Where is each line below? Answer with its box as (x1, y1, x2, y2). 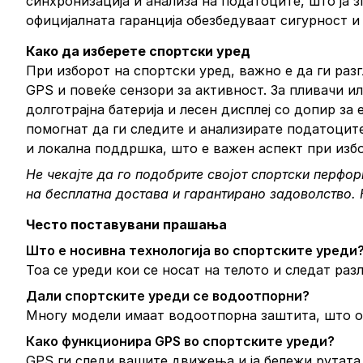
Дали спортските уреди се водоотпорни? (26, 288, 310, 304)
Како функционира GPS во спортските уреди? (26, 333, 335, 349)
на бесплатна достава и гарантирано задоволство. (26, 186, 360, 202)
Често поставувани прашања (26, 216, 227, 233)
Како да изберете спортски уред (26, 43, 250, 59)
